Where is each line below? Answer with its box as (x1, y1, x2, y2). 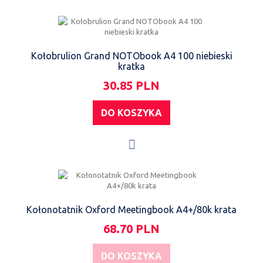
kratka (118, 60, 145, 72)
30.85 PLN (103, 78, 160, 92)
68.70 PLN (103, 221, 160, 235)
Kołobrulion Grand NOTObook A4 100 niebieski (31, 50, 232, 61)
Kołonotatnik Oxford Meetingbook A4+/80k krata (26, 204, 237, 215)
